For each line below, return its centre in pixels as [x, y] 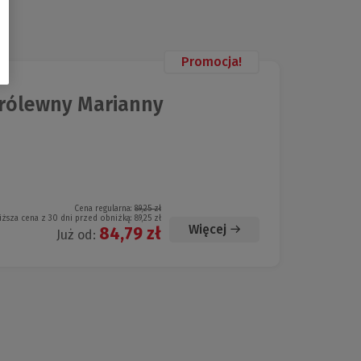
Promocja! [212, 62]
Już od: [78, 235]
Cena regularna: [104, 209]
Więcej [207, 230]
